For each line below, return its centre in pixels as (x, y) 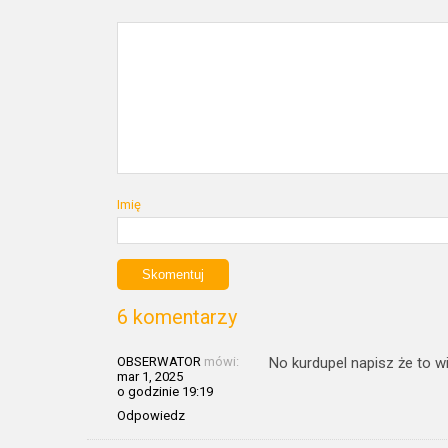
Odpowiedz (151, 415)
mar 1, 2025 (150, 376)
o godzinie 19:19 (165, 391)
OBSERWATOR (159, 361)
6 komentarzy (177, 316)
